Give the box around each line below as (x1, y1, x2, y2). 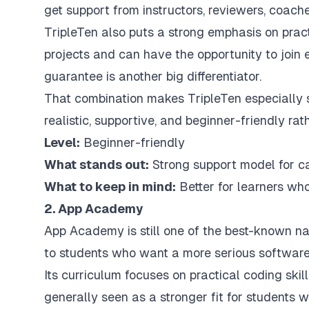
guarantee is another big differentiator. (44, 68, 261, 83)
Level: (44, 134, 80, 150)
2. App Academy (44, 201, 143, 216)
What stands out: (44, 157, 149, 172)
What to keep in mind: (44, 179, 176, 194)
